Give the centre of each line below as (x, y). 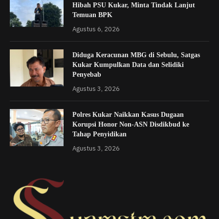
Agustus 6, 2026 (96, 29)
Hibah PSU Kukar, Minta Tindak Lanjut (134, 5)
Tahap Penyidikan (99, 134)
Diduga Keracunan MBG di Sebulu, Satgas (136, 55)
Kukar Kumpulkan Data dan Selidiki (128, 65)
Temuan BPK (92, 15)
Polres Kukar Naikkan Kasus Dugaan (128, 114)
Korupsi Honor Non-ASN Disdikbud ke (131, 124)
